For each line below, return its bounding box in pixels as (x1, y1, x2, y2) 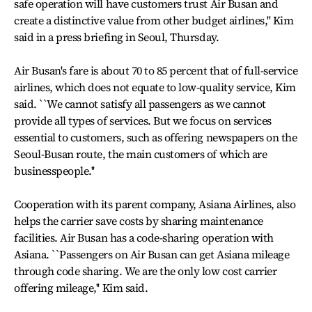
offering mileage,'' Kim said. (14, 280, 148, 295)
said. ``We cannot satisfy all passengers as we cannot (14, 96, 266, 111)
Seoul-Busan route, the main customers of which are (14, 146, 267, 162)
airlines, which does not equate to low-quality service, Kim (14, 79, 296, 95)
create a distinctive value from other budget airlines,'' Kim (14, 13, 294, 28)
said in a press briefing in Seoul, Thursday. (14, 29, 219, 45)
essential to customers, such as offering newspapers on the (14, 130, 297, 145)
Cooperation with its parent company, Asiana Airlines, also (14, 196, 296, 212)
